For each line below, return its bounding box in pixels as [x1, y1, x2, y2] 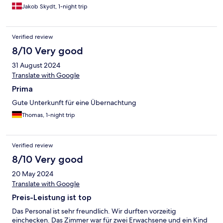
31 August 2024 [12, 61, 60, 70]
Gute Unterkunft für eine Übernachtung [12, 98, 136, 108]
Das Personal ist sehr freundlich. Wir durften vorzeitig [12, 207, 176, 216]
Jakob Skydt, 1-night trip [22, 2, 88, 11]
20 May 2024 [12, 169, 53, 179]
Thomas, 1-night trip [22, 111, 75, 119]
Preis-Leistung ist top [12, 193, 92, 203]
